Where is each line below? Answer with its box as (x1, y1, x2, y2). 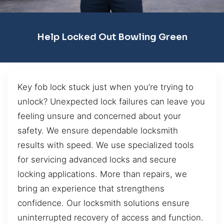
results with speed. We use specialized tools (17, 139, 194, 150)
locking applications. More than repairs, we (17, 168, 187, 179)
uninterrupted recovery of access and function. (17, 212, 203, 222)
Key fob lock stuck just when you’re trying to (17, 81, 193, 92)
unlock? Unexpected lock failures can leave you (17, 96, 205, 106)
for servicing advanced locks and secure (17, 154, 176, 164)
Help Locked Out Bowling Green (36, 31, 187, 43)
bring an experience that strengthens (17, 183, 164, 193)
